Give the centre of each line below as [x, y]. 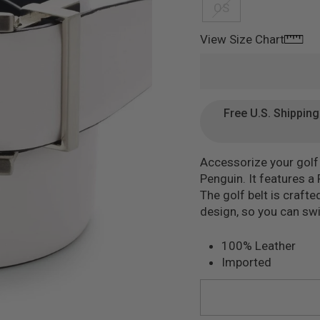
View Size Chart [242, 39]
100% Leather [259, 245]
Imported [246, 262]
